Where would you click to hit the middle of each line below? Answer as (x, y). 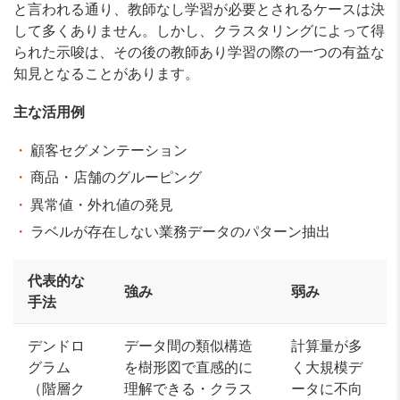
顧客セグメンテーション (109, 150)
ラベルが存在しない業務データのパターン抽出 (181, 232)
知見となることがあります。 (106, 73)
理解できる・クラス (188, 389)
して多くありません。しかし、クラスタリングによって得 (199, 30)
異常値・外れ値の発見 (102, 204)
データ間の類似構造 (188, 346)
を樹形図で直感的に (188, 367)
